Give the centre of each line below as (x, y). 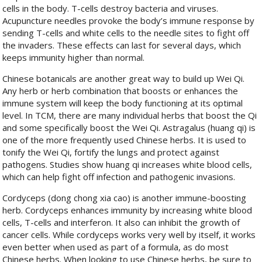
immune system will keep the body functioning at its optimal (123, 103)
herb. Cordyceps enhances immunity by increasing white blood (127, 210)
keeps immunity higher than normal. (74, 58)
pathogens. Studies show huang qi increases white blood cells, (127, 165)
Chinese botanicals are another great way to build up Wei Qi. (124, 79)
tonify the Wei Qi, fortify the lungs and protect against (111, 152)
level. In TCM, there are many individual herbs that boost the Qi (130, 116)
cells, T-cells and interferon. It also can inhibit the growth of (121, 223)
